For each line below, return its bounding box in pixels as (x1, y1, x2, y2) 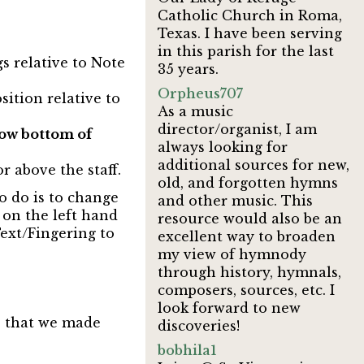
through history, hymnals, (158, 264, 342, 280)
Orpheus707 (158, 85, 244, 102)
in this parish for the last (158, 43, 335, 59)
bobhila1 (158, 342, 218, 358)
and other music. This (158, 193, 314, 209)
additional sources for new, (158, 157, 350, 173)
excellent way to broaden (158, 228, 336, 245)
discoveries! (158, 318, 240, 334)
